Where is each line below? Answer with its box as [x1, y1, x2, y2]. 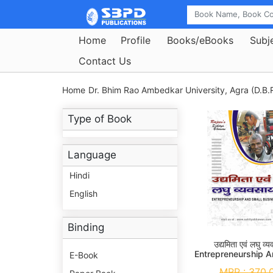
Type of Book [68, 113, 132, 126]
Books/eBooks [167, 34, 233, 46]
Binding [68, 221, 104, 234]
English [69, 188, 97, 199]
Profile [121, 34, 151, 46]
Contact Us [79, 54, 131, 67]
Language [68, 149, 116, 161]
